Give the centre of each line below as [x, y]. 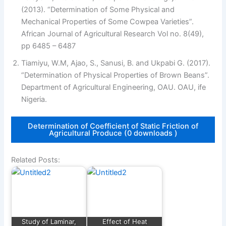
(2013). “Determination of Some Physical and [98, 10]
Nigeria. [34, 100]
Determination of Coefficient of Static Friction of [113, 126]
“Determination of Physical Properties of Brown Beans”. [116, 75]
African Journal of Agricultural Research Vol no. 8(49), [113, 34]
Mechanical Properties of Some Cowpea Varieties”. [108, 22]
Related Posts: [36, 160]
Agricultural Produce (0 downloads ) [113, 133]
